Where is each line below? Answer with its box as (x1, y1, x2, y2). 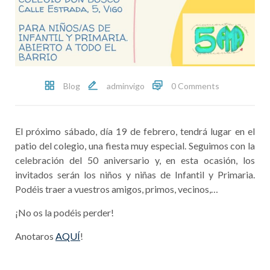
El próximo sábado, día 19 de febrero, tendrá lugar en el (15, 125, 255, 137)
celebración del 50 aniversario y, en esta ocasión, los (15, 154, 255, 166)
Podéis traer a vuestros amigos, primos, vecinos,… (15, 183, 218, 195)
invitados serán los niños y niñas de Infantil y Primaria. (15, 168, 255, 180)
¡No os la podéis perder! (15, 206, 114, 218)
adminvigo (107, 80, 145, 91)
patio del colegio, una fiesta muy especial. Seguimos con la (15, 139, 255, 151)
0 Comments (171, 80, 219, 91)
